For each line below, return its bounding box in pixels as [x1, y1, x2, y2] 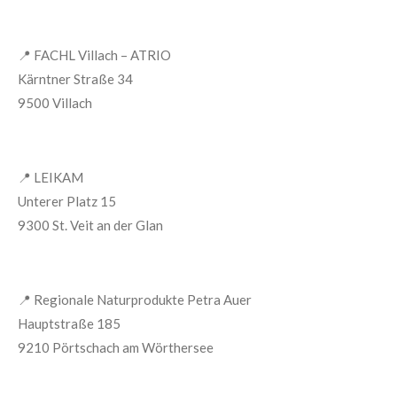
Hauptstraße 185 [18, 315, 121, 331]
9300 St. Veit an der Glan [18, 217, 163, 233]
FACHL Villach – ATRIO [34, 47, 171, 63]
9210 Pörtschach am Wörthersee [18, 339, 214, 355]
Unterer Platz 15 [18, 193, 116, 209]
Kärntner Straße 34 [18, 71, 133, 87]
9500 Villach [18, 95, 92, 111]
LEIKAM [34, 169, 83, 185]
